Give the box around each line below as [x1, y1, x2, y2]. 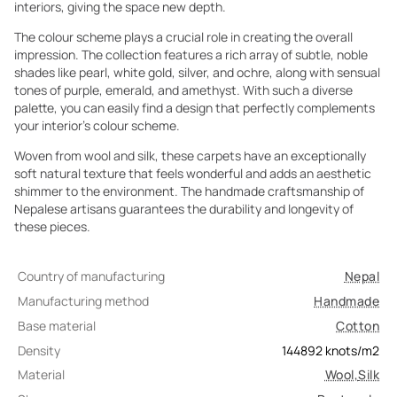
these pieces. [14, 218, 90, 235]
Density [18, 342, 60, 359]
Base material [18, 317, 96, 334]
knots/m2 [325, 342, 379, 359]
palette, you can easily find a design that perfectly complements [14, 99, 375, 116]
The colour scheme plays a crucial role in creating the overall [14, 28, 353, 45]
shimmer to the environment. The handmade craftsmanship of [14, 183, 364, 199]
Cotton [336, 317, 379, 334]
